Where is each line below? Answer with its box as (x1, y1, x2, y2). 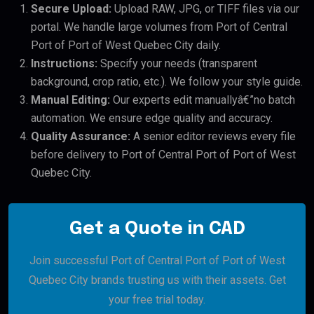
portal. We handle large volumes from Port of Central (31, 20, 287, 34)
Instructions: (31, 57, 97, 71)
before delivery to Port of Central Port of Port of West (31, 148, 296, 162)
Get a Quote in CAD (69, 219, 245, 239)
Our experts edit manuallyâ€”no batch (110, 93, 295, 107)
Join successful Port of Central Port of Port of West (29, 254, 285, 268)
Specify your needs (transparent (97, 57, 257, 71)
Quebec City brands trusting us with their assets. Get (28, 273, 286, 287)
